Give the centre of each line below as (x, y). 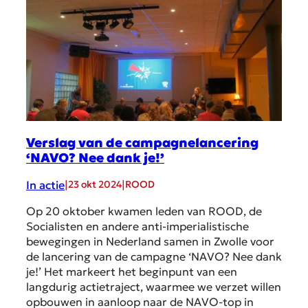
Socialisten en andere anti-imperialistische (137, 226)
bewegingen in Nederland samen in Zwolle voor (150, 241)
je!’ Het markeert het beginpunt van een (132, 271)
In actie (45, 185)
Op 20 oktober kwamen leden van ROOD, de (144, 211)
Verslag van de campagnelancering (142, 143)
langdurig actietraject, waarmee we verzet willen (154, 286)
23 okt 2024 (95, 185)
